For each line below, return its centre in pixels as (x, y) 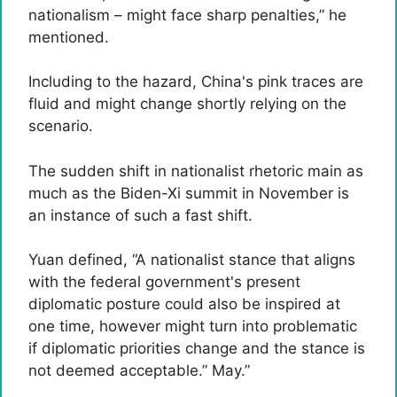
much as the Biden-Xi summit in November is (189, 193)
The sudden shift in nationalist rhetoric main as (196, 171)
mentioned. (69, 37)
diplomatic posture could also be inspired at (184, 304)
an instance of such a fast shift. (140, 215)
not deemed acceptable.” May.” (139, 370)
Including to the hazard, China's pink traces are (196, 82)
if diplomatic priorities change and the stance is (197, 348)
